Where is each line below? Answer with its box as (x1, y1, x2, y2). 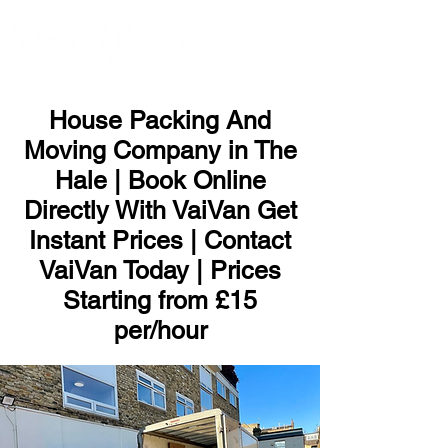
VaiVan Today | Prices (39, 256, 281, 285)
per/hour (113, 316, 207, 345)
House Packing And (49, 106, 271, 135)
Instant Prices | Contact (29, 226, 291, 255)
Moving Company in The (23, 136, 297, 165)
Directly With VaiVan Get (23, 196, 297, 225)
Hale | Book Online (54, 166, 266, 195)
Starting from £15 (63, 286, 257, 315)
